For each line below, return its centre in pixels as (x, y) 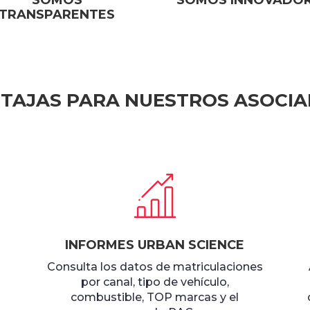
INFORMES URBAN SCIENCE (155, 245)
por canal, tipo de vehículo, (155, 282)
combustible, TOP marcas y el (155, 298)
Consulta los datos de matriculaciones (155, 267)
